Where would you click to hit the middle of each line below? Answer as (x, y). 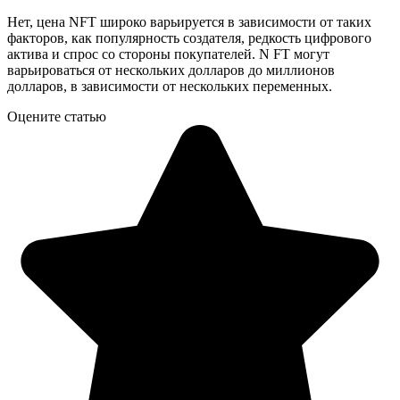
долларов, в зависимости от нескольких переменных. (170, 86)
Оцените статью (57, 116)
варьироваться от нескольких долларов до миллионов (171, 70)
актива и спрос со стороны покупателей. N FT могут (168, 54)
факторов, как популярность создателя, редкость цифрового (189, 37)
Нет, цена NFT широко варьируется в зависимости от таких (189, 21)
